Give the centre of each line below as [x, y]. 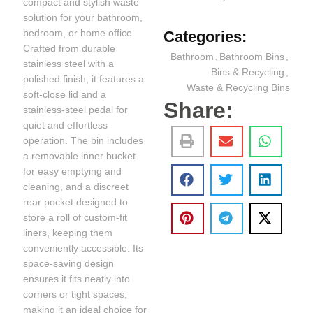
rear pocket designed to [76, 202]
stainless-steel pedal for [76, 109]
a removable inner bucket [80, 155]
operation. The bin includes [83, 140]
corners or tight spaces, [75, 294]
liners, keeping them [68, 232]
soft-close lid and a [65, 94]
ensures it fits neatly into [77, 278]
